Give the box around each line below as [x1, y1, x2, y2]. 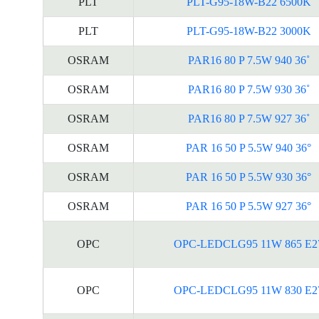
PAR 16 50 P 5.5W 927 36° [186, 200, 311, 212]
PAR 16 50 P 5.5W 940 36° [186, 142, 311, 154]
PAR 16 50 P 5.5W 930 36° [186, 171, 311, 183]
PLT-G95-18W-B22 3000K [186, 25, 311, 37]
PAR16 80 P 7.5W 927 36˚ [187, 113, 310, 125]
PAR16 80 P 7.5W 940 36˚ [187, 54, 310, 66]
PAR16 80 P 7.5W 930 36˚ [187, 83, 310, 95]
